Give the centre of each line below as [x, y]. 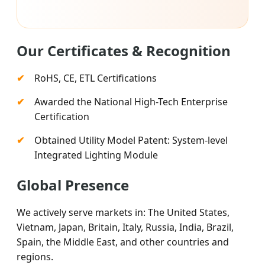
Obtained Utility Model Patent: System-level [131, 140]
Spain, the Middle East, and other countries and [123, 242]
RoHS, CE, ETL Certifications [96, 78]
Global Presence [73, 185]
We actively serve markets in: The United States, [123, 213]
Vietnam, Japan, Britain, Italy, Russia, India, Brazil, [125, 227]
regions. [35, 257]
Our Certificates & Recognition [124, 51]
